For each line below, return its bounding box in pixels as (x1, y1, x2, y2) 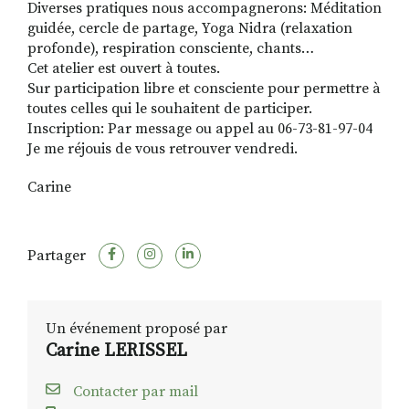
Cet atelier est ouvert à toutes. (27, 59, 220, 79)
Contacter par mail (69, 383, 198, 402)
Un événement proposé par (46, 320, 227, 339)
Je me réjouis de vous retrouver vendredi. (27, 140, 298, 159)
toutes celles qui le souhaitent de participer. (27, 100, 312, 119)
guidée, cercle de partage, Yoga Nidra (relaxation (27, 19, 352, 38)
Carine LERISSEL (46, 340, 187, 363)
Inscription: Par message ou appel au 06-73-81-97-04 (27, 120, 372, 139)
